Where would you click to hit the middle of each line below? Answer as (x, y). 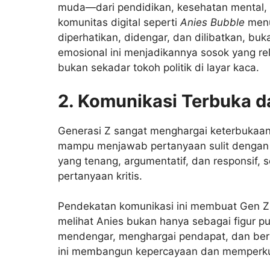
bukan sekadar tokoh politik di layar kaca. (159, 68)
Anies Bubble (212, 23)
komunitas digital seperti (119, 23)
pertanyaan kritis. (100, 176)
